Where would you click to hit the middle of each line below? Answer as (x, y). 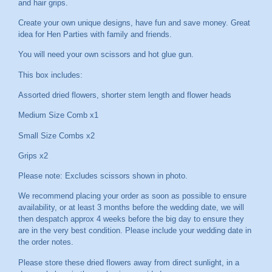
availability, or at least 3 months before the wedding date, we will (131, 208)
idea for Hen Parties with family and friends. (96, 35)
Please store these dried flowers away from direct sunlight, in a (129, 262)
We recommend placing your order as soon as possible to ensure (132, 196)
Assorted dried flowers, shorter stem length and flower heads (125, 95)
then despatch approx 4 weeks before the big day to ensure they (131, 219)
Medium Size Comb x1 (58, 115)
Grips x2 (33, 155)
